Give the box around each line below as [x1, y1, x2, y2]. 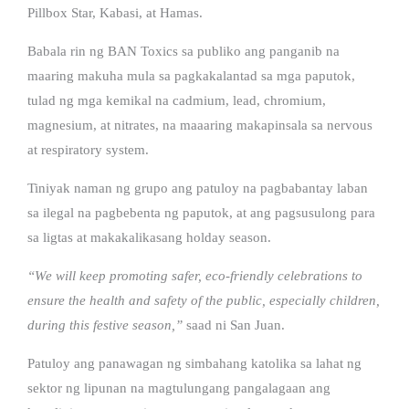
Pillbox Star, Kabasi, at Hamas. [27, 5, 203, 20]
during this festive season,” [27, 317, 183, 332]
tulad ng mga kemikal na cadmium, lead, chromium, [27, 92, 326, 108]
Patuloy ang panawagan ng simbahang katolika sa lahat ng [27, 355, 362, 371]
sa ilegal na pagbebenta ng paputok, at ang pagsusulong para [27, 204, 375, 220]
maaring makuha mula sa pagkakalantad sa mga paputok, [27, 68, 355, 83]
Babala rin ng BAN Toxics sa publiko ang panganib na [27, 43, 340, 58]
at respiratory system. [27, 142, 149, 157]
